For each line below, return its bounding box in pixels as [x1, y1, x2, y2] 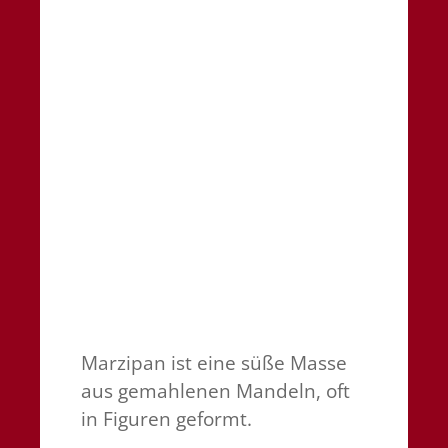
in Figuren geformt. [80, 405, 252, 432]
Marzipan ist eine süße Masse [80, 349, 347, 376]
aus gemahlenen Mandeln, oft [80, 377, 350, 404]
